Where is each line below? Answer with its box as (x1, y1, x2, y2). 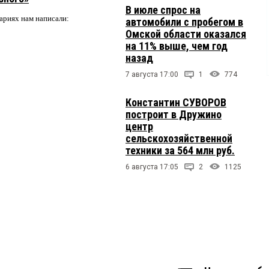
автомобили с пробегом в (125, 15, 243, 28)
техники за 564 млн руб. (125, 144, 235, 157)
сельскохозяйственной (125, 131, 232, 145)
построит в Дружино (125, 107, 222, 121)
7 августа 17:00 (125, 70, 178, 79)
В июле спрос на (125, 3, 201, 16)
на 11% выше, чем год (125, 39, 228, 52)
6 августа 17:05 (125, 162, 178, 171)
